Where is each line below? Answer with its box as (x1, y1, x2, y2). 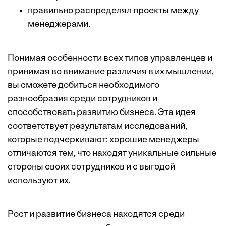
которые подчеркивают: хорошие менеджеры (8, 135, 199, 145)
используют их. (8, 176, 71, 186)
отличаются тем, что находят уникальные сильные (8, 149, 216, 159)
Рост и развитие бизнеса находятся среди (8, 210, 185, 220)
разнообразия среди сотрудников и (8, 94, 157, 104)
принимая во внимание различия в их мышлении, (8, 67, 214, 77)
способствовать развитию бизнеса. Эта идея (8, 108, 196, 118)
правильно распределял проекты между (28, 6, 199, 16)
